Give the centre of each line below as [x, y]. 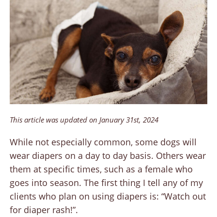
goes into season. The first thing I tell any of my [106, 183]
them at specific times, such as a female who [101, 169]
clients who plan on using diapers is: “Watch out [108, 196]
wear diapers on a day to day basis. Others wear [108, 156]
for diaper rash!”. [44, 210]
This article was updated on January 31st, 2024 [84, 120]
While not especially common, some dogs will [103, 142]
